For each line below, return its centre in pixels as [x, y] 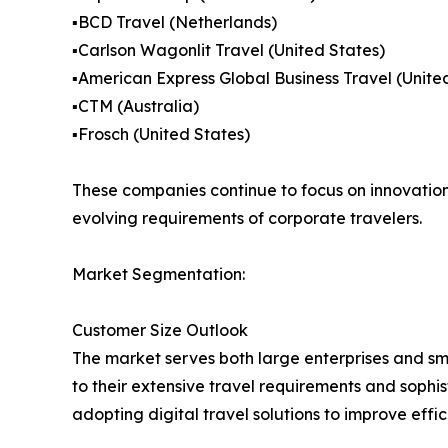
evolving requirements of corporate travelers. [247, 217]
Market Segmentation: [158, 273]
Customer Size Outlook [160, 329]
